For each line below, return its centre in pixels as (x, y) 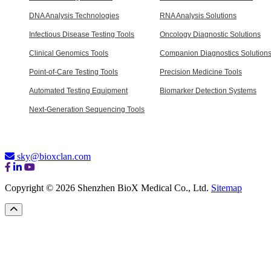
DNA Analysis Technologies (74, 15)
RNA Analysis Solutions (198, 15)
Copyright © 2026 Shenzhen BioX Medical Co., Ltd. (108, 188)
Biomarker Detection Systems (208, 90)
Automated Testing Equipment (78, 90)
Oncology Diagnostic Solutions (210, 34)
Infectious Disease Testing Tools (82, 34)
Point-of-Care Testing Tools (73, 72)
